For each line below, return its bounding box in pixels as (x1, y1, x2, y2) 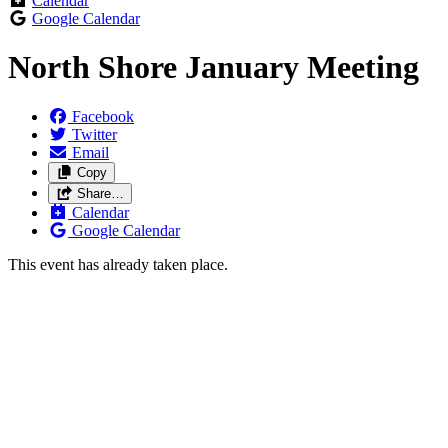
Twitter (72, 125, 117, 143)
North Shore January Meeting (8, 49, 419, 86)
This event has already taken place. (8, 255, 228, 273)
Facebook (72, 107, 134, 125)
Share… (76, 185, 124, 201)
